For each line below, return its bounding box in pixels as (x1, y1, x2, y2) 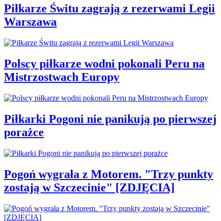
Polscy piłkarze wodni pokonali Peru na (4, 57, 205, 71)
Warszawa (4, 15, 57, 29)
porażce (4, 125, 44, 139)
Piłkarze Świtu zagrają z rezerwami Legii (4, 2, 215, 15)
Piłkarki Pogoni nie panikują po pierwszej (4, 112, 217, 125)
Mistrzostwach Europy (4, 71, 119, 84)
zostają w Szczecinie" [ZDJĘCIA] (4, 181, 175, 194)
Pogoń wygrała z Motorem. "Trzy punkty (4, 167, 213, 181)
